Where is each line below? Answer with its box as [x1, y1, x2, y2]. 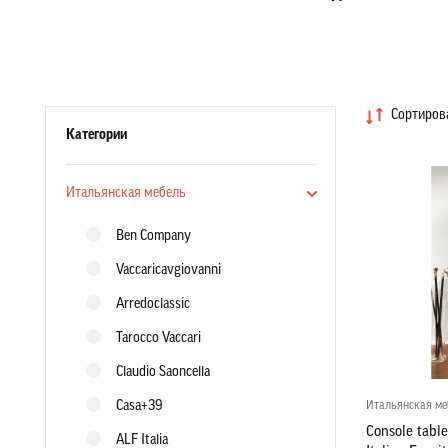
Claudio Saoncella [115, 365, 210, 380]
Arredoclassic [115, 297, 190, 312]
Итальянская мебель [65, 186, 186, 201]
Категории [65, 128, 127, 143]
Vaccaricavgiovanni [115, 263, 221, 278]
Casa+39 [115, 399, 163, 414]
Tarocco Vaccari [115, 331, 201, 346]
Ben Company [115, 229, 191, 244]
